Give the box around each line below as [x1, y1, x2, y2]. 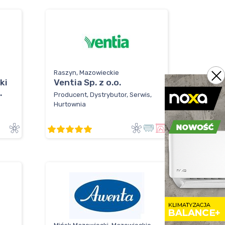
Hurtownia [54, 100, 86, 108]
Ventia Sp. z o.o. [54, 77, 121, 88]
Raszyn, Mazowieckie [54, 69, 119, 77]
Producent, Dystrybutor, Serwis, [54, 90, 152, 98]
